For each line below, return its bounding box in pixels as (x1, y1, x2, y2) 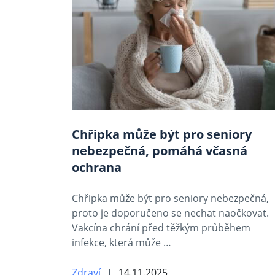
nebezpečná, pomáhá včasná (72, 142, 247, 159)
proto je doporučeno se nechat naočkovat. (72, 206, 269, 220)
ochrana (72, 159, 122, 176)
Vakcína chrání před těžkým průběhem (72, 221, 250, 234)
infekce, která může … (72, 236, 171, 249)
